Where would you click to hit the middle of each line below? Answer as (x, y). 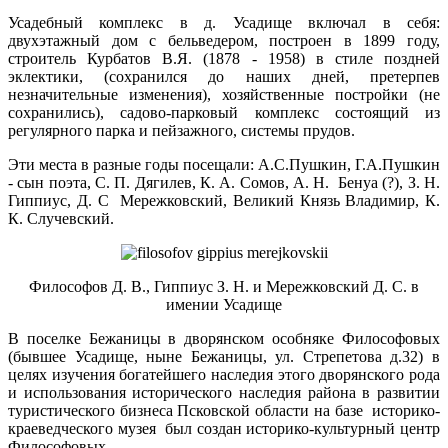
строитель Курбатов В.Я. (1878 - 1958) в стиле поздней (224, 59)
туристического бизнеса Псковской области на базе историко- (224, 411)
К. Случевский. (65, 219)
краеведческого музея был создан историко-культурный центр (224, 429)
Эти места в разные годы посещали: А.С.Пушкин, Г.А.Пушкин (224, 165)
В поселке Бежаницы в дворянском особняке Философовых (224, 339)
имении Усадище (224, 305)
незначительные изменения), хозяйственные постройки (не (224, 95)
